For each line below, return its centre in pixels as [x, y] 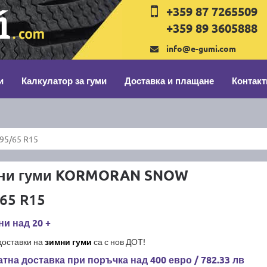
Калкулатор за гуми [64, 80]
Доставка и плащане [169, 80]
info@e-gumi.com [201, 48]
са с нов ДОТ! [118, 241]
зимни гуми [68, 241]
